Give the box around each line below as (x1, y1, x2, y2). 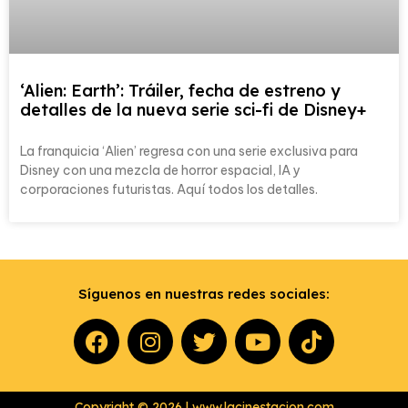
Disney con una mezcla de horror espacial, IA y (20, 162, 301, 178)
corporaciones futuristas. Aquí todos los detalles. (20, 181, 318, 198)
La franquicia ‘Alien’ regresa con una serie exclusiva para (20, 143, 358, 159)
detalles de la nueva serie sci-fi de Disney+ (20, 99, 366, 120)
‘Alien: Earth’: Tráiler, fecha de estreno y (20, 80, 341, 101)
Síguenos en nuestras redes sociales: (78, 285, 330, 302)
